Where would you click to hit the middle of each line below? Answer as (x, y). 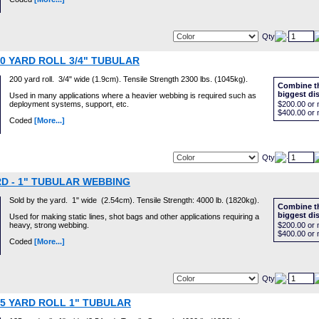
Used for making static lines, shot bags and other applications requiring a (134, 216)
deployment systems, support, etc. (69, 104)
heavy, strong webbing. (49, 225)
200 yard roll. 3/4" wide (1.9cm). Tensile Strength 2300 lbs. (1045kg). (129, 79)
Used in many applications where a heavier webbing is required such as (133, 95)
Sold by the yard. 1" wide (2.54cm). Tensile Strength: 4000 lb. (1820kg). (134, 200)
